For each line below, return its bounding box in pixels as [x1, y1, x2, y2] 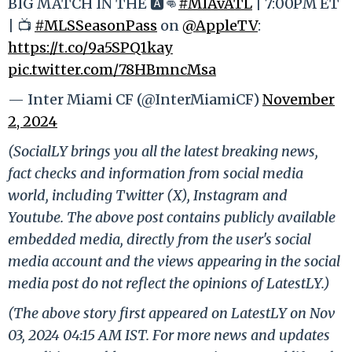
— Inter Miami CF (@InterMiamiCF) [8, 90, 262, 108]
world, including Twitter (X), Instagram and [8, 185, 288, 204]
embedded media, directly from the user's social [8, 229, 311, 248]
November [262, 90, 335, 108]
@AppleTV [182, 16, 258, 35]
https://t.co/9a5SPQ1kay [8, 38, 173, 57]
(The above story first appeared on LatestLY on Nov [8, 303, 335, 322]
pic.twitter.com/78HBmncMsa [8, 60, 216, 79]
